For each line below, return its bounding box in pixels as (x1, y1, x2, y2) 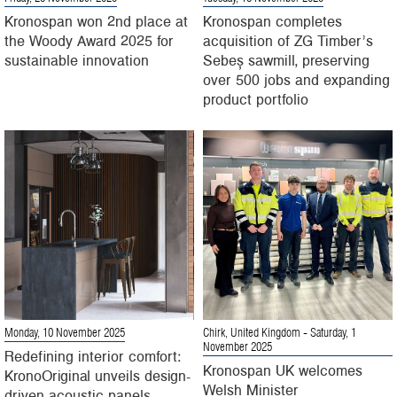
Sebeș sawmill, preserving (203, 50, 370, 70)
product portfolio (203, 89, 308, 109)
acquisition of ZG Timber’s (203, 30, 373, 51)
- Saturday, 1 (300, 328, 356, 339)
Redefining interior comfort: (4, 346, 181, 366)
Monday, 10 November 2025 (4, 328, 125, 339)
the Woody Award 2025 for (4, 30, 174, 51)
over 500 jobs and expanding (203, 69, 390, 90)
